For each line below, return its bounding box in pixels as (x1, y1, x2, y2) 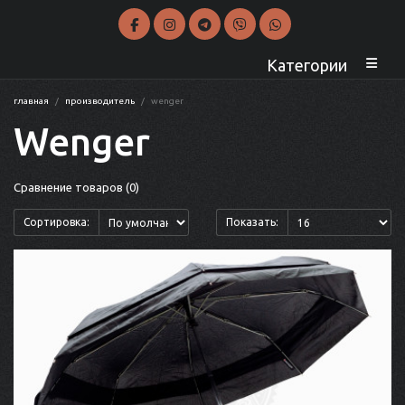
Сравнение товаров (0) (14, 181, 139, 193)
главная (14, 96, 49, 106)
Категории (267, 56, 347, 74)
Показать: (226, 216, 278, 228)
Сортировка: (24, 216, 89, 228)
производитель (65, 96, 135, 106)
